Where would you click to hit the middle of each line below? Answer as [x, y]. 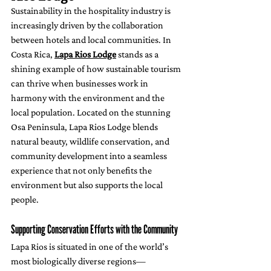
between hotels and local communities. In [92, 39]
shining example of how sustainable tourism [97, 68]
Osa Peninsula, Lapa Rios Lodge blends [85, 126]
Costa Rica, [33, 54]
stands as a [138, 54]
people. [25, 199]
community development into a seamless [90, 155]
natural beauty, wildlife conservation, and [91, 141]
